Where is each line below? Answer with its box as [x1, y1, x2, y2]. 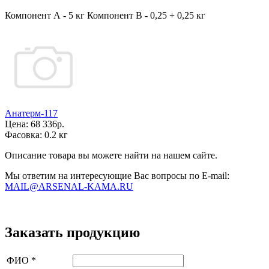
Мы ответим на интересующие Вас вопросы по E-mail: [5, 171, 229, 181]
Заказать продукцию [5, 224, 140, 240]
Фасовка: [5, 130, 44, 140]
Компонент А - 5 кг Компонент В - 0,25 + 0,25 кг [5, 10, 205, 20]
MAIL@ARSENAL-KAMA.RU [5, 181, 133, 192]
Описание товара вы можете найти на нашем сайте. [5, 150, 217, 160]
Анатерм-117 [5, 108, 58, 118]
